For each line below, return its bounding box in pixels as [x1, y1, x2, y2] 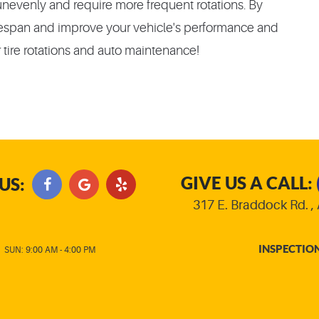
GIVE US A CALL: [181, 173, 313, 194]
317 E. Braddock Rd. [193, 198, 308, 213]
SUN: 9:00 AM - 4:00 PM [4, 245, 95, 255]
